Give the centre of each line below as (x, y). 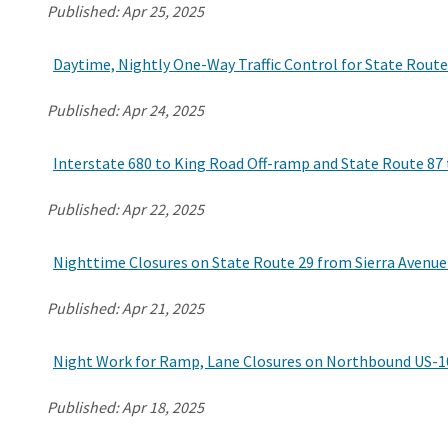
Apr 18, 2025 (163, 406)
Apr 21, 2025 (163, 307)
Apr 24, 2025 (163, 109)
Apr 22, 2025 (163, 208)
